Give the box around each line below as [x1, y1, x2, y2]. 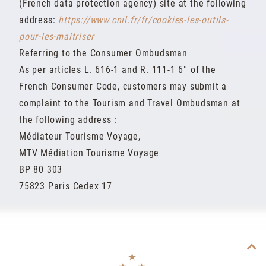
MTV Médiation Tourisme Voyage [19, 147, 160, 159]
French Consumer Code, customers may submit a [19, 81, 227, 92]
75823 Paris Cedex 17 [19, 180, 112, 192]
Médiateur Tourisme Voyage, [19, 131, 141, 142]
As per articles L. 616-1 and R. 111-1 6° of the [19, 64, 216, 75]
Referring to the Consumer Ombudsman [19, 47, 188, 59]
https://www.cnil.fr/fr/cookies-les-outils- [58, 14, 229, 26]
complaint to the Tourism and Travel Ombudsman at [19, 97, 240, 109]
